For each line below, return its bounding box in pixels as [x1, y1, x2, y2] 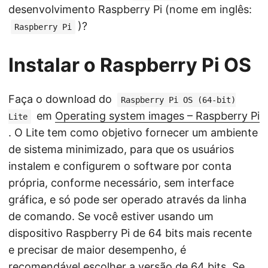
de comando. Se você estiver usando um [8, 210, 214, 223]
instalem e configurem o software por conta [8, 160, 232, 173]
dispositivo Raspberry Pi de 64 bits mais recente [8, 227, 252, 240]
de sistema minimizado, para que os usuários [8, 143, 234, 156]
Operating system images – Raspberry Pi [55, 109, 260, 123]
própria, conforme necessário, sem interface [8, 176, 234, 190]
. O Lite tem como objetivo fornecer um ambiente [8, 126, 258, 139]
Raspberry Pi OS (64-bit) [121, 95, 236, 105]
